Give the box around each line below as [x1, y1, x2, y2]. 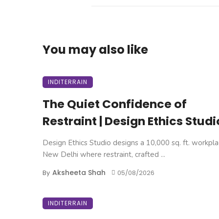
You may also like [43, 41, 148, 58]
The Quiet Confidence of [43, 95, 187, 112]
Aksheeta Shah [52, 167, 106, 177]
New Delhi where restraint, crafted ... [43, 149, 165, 159]
